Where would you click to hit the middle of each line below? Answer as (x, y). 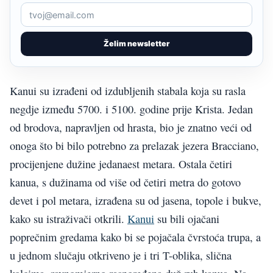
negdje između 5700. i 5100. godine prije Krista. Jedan (131, 109)
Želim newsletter (136, 44)
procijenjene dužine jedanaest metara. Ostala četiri (121, 164)
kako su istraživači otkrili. (69, 219)
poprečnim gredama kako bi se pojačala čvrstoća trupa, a (135, 237)
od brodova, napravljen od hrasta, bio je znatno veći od (131, 128)
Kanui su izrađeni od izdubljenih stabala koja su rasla (128, 91)
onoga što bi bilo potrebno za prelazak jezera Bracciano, (134, 146)
